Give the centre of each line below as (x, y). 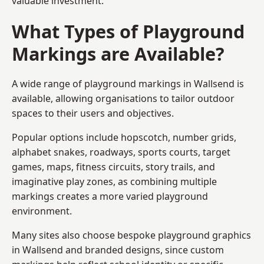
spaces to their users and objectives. (93, 113)
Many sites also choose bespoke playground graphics (131, 235)
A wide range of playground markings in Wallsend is (128, 83)
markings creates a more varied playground (110, 196)
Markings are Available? (118, 53)
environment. (42, 211)
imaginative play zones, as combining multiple (114, 181)
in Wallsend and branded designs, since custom (118, 250)
